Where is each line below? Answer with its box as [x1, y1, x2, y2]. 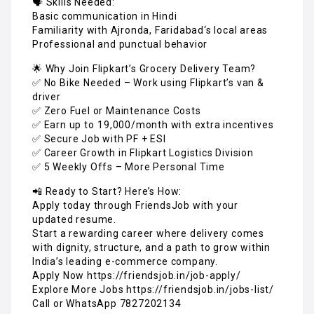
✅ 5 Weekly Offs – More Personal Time [32, 161, 225, 172]
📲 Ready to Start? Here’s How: [32, 186, 182, 197]
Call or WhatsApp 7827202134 [32, 298, 182, 309]
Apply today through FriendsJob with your [32, 200, 238, 211]
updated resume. [32, 214, 117, 225]
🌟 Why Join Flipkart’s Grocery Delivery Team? [32, 63, 257, 74]
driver [32, 91, 61, 102]
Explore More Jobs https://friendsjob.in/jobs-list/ [32, 284, 274, 295]
